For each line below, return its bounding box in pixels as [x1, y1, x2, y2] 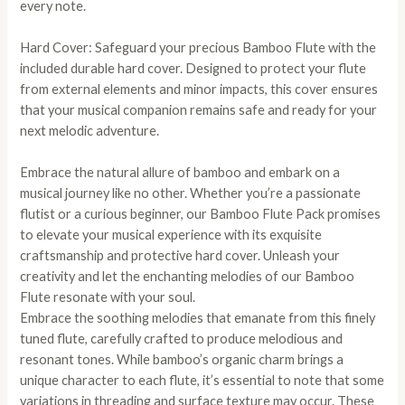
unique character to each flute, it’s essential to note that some [20, 372, 385, 389]
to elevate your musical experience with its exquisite [20, 227, 323, 243]
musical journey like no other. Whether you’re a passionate [20, 185, 362, 202]
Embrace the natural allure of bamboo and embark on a [20, 165, 341, 181]
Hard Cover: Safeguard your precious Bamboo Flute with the [20, 39, 377, 55]
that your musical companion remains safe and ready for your [20, 101, 378, 118]
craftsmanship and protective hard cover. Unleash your [20, 248, 341, 264]
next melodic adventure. [20, 122, 160, 138]
